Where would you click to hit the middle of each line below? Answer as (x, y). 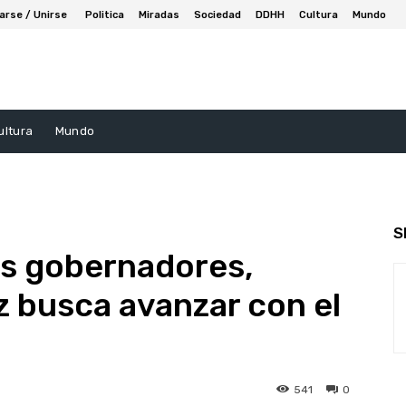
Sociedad (217, 14)
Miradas (159, 14)
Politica (105, 14)
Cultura (319, 14)
